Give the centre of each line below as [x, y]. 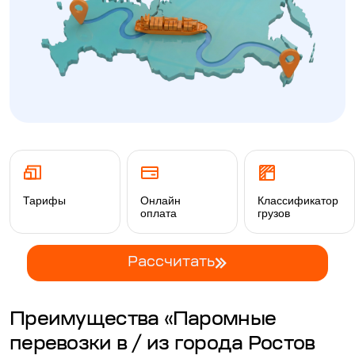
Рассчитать [171, 263]
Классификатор [298, 201]
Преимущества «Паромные [143, 320]
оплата [158, 214]
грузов [274, 214]
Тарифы [44, 201]
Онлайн [160, 201]
